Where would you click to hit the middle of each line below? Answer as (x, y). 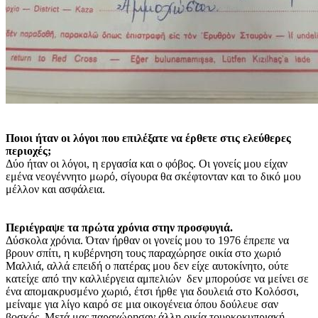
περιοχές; (28, 150)
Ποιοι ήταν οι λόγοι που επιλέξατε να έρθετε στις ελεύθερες (148, 138)
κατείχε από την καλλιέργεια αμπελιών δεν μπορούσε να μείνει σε (157, 278)
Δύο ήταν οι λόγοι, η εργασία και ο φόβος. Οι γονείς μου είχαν (147, 163)
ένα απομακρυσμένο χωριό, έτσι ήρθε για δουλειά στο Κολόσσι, (152, 291)
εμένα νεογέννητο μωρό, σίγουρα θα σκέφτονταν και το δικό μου (153, 176)
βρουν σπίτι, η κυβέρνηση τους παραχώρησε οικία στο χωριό (143, 253)
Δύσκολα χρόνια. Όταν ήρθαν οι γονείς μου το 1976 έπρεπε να (147, 240)
